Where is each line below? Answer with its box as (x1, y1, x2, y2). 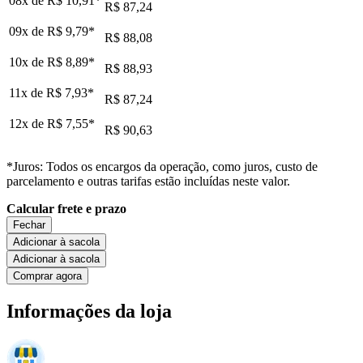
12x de (9, 116, 47, 130)
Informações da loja (6, 300, 172, 322)
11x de (9, 85, 46, 100)
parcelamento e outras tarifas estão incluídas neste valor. (6, 173, 290, 188)
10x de (9, 54, 47, 69)
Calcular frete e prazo (6, 201, 126, 216)
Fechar (13, 218, 45, 231)
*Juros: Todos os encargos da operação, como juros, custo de (6, 159, 318, 173)
